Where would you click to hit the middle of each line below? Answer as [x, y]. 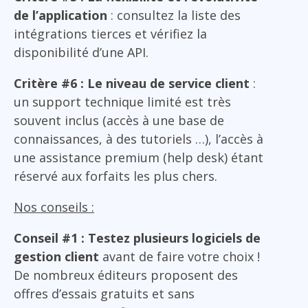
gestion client [58, 256]
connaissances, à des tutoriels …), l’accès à [139, 139]
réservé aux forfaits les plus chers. [115, 176]
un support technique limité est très [122, 101]
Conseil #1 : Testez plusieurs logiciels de [137, 238]
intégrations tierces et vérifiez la [110, 33]
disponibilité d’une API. [81, 52]
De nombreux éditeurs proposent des [126, 275]
